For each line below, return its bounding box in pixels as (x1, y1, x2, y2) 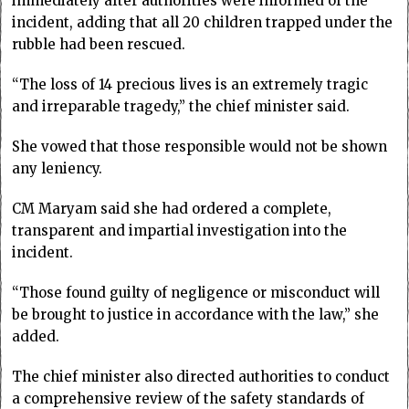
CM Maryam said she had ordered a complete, (12, 199, 332, 217)
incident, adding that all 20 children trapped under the (12, 13, 393, 31)
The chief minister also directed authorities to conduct (12, 367, 391, 385)
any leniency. (12, 159, 103, 177)
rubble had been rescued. (12, 35, 186, 53)
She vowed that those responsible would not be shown (12, 137, 388, 155)
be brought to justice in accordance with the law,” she (12, 305, 380, 323)
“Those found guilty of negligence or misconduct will (12, 283, 381, 301)
